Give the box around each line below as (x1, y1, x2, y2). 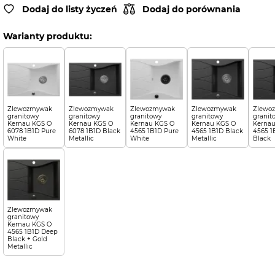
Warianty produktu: (2, 31, 92, 42)
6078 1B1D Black (68, 127, 120, 136)
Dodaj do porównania (142, 3, 241, 15)
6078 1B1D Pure (7, 127, 56, 136)
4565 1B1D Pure (130, 127, 179, 136)
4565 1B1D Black (191, 127, 243, 136)
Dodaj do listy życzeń (21, 3, 117, 15)
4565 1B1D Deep (7, 228, 58, 236)
